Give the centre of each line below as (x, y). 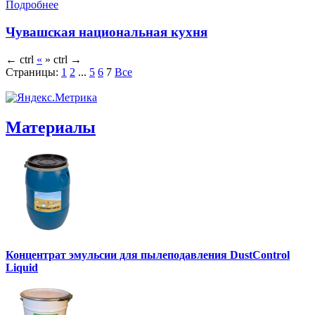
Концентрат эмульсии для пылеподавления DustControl (148, 255)
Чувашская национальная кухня (107, 32)
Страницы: (32, 72)
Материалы (51, 127)
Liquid (22, 268)
